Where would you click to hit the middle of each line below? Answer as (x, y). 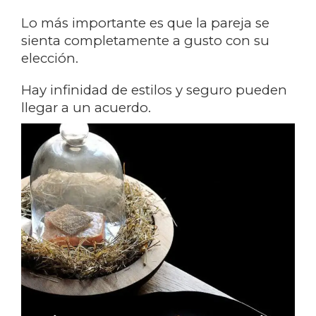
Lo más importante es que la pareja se (145, 23)
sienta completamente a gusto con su (145, 41)
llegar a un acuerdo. (86, 108)
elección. (50, 58)
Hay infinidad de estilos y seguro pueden (154, 90)
